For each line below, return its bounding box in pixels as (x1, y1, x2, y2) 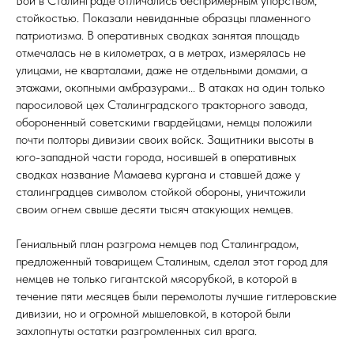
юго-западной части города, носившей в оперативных (16, 149, 296, 165)
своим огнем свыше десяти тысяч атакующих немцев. (16, 201, 293, 217)
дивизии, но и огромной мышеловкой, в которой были (16, 306, 291, 322)
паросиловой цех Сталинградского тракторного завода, (16, 97, 307, 113)
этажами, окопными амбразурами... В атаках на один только (16, 80, 325, 96)
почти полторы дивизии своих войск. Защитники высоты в (16, 132, 314, 148)
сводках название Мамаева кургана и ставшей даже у (16, 167, 300, 183)
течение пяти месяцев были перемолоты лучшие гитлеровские (16, 288, 337, 304)
